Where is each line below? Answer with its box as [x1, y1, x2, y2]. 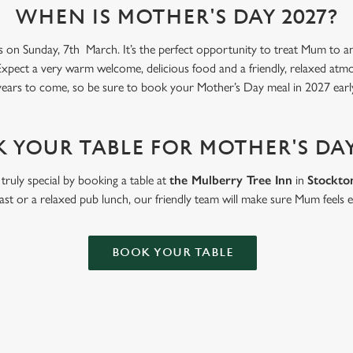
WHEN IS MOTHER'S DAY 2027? [14, 6, 338, 29]
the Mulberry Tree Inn [169, 173, 293, 188]
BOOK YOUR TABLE [111, 246, 234, 259]
